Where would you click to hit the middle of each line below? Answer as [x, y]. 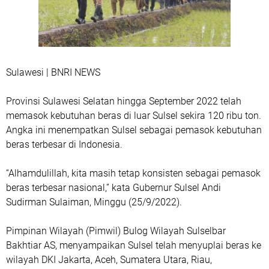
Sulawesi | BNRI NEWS [53, 72]
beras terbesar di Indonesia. [64, 144]
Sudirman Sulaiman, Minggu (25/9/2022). [94, 202]
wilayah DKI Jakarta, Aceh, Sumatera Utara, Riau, [109, 260]
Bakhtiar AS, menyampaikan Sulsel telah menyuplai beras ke [134, 245]
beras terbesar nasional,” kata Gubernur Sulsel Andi [113, 188]
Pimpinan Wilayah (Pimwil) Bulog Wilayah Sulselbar [116, 231]
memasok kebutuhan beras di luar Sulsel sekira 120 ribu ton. [134, 116]
